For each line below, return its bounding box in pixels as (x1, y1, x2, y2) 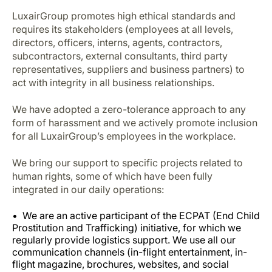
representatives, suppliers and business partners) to (12, 63, 245, 75)
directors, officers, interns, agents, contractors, (12, 36, 222, 49)
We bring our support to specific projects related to (12, 157, 243, 169)
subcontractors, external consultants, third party (12, 50, 228, 62)
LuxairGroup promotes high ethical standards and (12, 10, 236, 22)
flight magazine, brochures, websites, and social (12, 258, 229, 270)
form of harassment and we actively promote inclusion (12, 117, 257, 129)
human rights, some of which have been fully (12, 170, 212, 182)
